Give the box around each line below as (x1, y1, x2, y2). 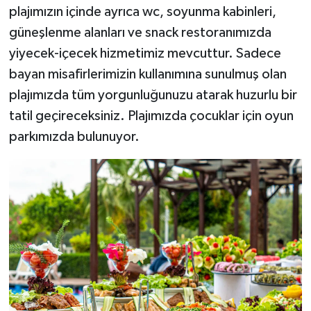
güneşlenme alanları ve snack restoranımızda (8, 26, 271, 40)
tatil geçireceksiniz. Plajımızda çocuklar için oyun (8, 109, 294, 124)
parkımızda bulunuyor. (8, 130, 140, 144)
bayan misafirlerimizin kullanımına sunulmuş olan (8, 67, 287, 82)
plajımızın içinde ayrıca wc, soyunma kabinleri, (8, 5, 276, 19)
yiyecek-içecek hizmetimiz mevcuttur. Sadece (8, 47, 281, 61)
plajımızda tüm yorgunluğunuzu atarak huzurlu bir (8, 88, 297, 103)
